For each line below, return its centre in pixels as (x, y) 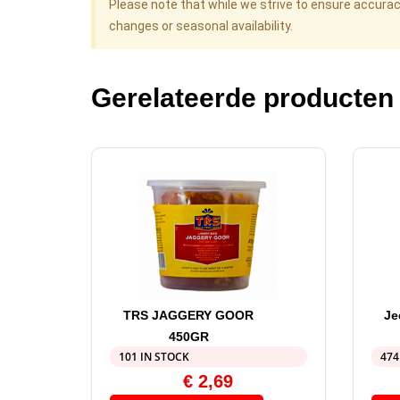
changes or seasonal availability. (201, 26)
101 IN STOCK (154, 357)
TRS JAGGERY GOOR (189, 316)
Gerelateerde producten (242, 98)
